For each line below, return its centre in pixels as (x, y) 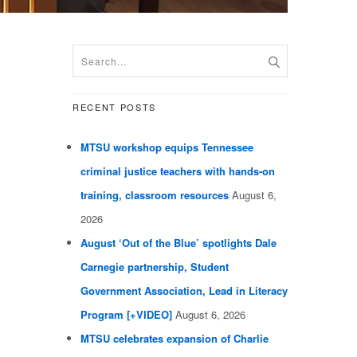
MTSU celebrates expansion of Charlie (175, 339)
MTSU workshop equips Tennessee (167, 147)
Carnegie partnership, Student (155, 267)
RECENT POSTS (114, 107)
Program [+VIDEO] (126, 315)
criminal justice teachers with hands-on (178, 171)
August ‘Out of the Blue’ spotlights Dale (178, 243)
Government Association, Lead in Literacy (184, 291)
